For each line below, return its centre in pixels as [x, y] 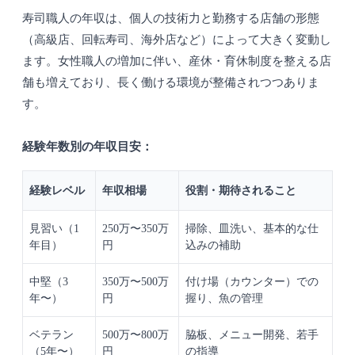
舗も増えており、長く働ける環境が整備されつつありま [171, 83]
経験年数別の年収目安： [88, 147]
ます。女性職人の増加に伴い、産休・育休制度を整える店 [177, 61]
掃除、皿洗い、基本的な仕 [252, 229]
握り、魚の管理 [224, 299]
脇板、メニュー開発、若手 [252, 335]
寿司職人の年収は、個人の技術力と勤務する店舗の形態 [171, 19]
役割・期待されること [241, 191]
